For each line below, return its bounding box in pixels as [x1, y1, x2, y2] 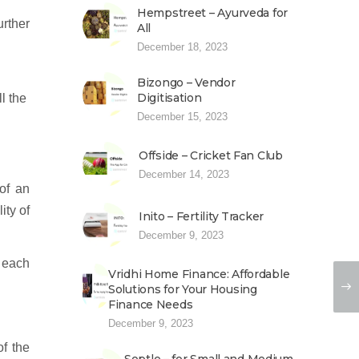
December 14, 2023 [139, 168, 229, 180]
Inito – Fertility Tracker [139, 209, 264, 224]
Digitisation [137, 91, 202, 105]
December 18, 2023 [137, 41, 228, 53]
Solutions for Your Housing [108, 282, 257, 296]
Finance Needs [108, 297, 193, 312]
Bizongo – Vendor [137, 75, 236, 90]
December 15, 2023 [137, 111, 228, 123]
